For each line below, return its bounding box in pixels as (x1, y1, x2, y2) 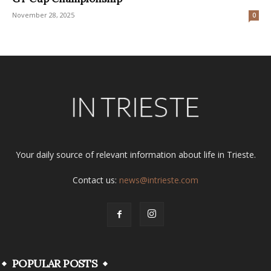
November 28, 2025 (12, 10, 74, 19)
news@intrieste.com (119, 174, 198, 186)
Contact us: (73, 174, 119, 186)
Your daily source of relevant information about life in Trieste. (15, 148, 256, 160)
